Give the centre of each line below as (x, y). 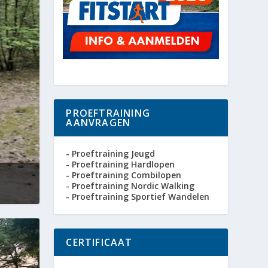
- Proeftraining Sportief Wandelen (138, 197)
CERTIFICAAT (99, 243)
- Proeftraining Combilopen (124, 175)
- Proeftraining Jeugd (111, 154)
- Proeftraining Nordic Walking (130, 186)
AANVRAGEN (98, 123)
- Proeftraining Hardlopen (121, 165)
